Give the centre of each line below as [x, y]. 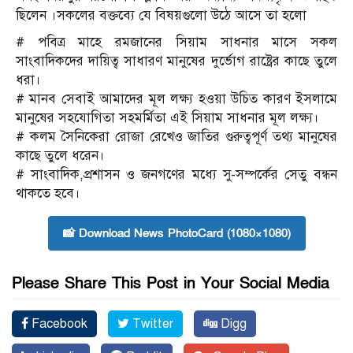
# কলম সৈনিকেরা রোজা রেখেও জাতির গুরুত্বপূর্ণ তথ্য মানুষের [176, 136]
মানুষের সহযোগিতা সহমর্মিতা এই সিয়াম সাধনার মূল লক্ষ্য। [167, 117]
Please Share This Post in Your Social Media [171, 283]
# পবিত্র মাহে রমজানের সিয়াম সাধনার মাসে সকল [176, 42]
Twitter [151, 323]
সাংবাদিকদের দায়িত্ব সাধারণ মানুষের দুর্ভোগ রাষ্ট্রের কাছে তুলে [176, 61]
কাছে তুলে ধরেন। [60, 155]
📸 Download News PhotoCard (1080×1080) [176, 233]
